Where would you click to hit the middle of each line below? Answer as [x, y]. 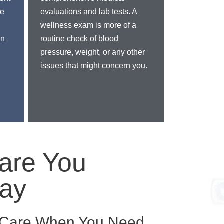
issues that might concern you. [94, 61]
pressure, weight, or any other [93, 48]
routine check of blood [79, 34]
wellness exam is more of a [88, 21]
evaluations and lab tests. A [89, 7]
